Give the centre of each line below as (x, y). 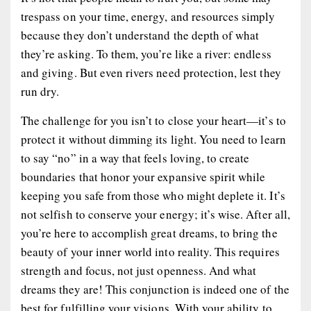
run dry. (40, 91)
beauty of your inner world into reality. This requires (150, 251)
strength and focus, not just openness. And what (139, 270)
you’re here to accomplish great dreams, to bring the (149, 233)
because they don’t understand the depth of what (140, 35)
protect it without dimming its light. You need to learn (153, 139)
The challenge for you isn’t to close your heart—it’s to (153, 120)
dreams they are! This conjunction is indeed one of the (155, 289)
